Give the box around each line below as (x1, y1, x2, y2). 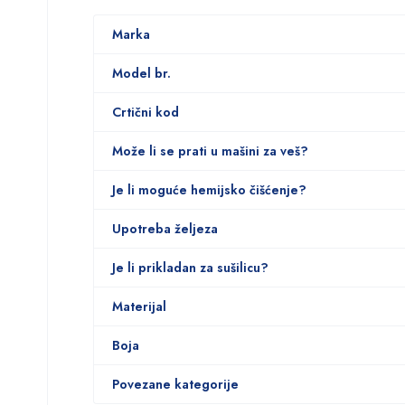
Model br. (112, 63, 171, 82)
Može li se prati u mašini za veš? (112, 141, 308, 160)
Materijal (112, 297, 166, 316)
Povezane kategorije (112, 374, 239, 393)
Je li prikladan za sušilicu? (112, 258, 268, 277)
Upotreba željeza (112, 219, 218, 238)
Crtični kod (112, 102, 179, 121)
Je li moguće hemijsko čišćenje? (112, 180, 306, 199)
